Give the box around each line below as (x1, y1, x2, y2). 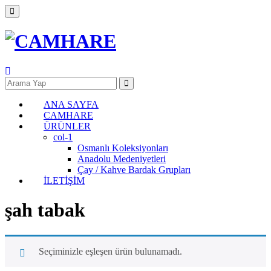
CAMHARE (44, 109, 93, 120)
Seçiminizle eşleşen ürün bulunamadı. (39, 246, 182, 256)
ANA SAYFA (44, 99, 99, 109)
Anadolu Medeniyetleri (77, 153, 166, 164)
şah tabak (5, 199, 85, 221)
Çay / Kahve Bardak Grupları (77, 164, 191, 175)
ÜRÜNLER (44, 120, 91, 131)
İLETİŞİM (44, 175, 85, 186)
